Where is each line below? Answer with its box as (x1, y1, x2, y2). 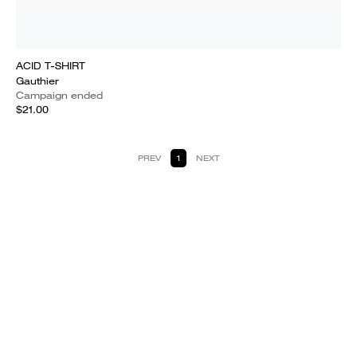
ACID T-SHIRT (16, 59, 85, 73)
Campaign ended (16, 88, 103, 102)
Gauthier (16, 74, 59, 88)
